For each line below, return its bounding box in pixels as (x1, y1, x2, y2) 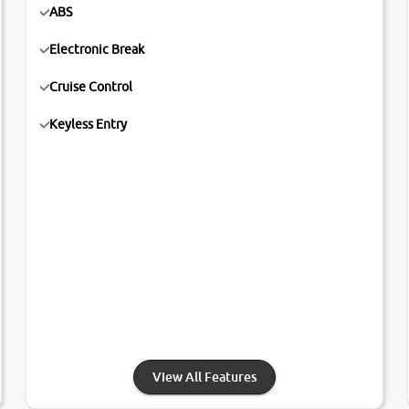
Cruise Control (49, 79, 133, 95)
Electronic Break (49, 42, 145, 58)
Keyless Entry (49, 117, 128, 132)
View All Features (152, 369, 257, 385)
